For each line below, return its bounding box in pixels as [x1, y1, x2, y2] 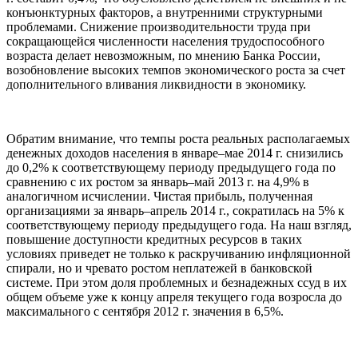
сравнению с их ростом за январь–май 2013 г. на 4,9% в [6, 174, 309, 189]
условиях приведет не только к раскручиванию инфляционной [6, 246, 351, 261]
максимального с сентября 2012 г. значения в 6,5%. [6, 304, 284, 318]
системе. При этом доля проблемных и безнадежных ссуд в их [6, 275, 347, 289]
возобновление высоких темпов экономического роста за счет [6, 62, 345, 77]
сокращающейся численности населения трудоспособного [6, 34, 324, 48]
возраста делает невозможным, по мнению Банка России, [6, 48, 320, 62]
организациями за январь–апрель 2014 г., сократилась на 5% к [6, 203, 344, 217]
